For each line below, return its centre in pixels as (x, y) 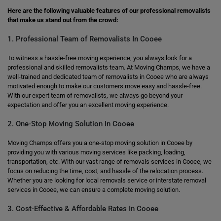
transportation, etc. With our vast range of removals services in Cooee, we (110, 162)
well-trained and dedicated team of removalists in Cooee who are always (108, 77)
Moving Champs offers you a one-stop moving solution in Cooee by (100, 143)
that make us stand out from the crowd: (63, 20)
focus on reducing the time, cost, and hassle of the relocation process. (105, 171)
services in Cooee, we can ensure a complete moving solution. (94, 190)
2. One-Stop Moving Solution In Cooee (71, 124)
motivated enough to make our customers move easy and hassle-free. (105, 86)
